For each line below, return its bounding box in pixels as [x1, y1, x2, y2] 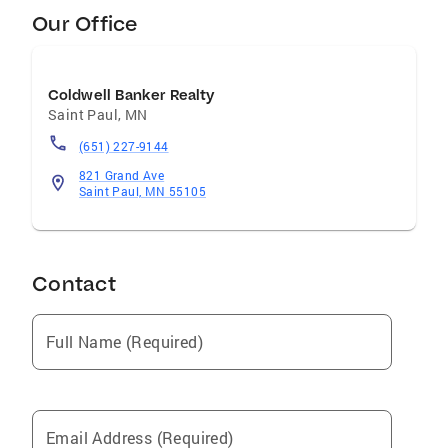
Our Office [32, 11, 138, 36]
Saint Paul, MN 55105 [79, 183, 206, 199]
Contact [32, 271, 116, 296]
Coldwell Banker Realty [48, 86, 215, 104]
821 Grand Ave [79, 167, 165, 183]
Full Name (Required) [46, 331, 203, 352]
